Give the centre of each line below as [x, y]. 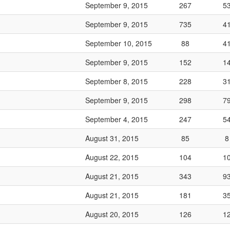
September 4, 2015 [117, 119]
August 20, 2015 [112, 214]
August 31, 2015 [112, 138]
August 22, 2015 [112, 157]
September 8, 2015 [117, 81]
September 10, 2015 [119, 43]
